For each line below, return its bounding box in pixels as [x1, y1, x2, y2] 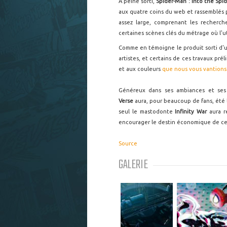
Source [119, 140, 137, 146]
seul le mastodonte [119, 108, 175, 115]
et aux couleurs [119, 66, 162, 72]
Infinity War [175, 108, 207, 115]
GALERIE [119, 155, 148, 175]
